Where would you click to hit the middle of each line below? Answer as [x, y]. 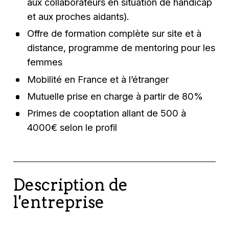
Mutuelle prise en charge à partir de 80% [116, 96]
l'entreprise [59, 202]
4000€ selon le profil [72, 128]
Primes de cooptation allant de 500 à [106, 113]
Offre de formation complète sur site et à [114, 33]
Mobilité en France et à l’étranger [99, 79]
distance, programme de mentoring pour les [121, 48]
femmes [46, 62]
